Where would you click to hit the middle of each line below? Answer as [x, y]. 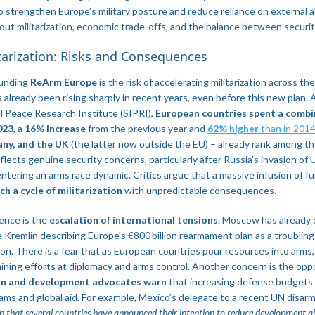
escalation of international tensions [133, 219]
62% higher [233, 128]
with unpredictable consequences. [199, 190]
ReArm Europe [63, 82]
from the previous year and [146, 128]
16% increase [55, 128]
